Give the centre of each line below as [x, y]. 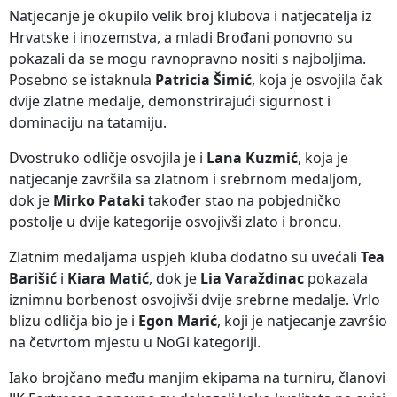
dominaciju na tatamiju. [88, 123]
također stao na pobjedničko [243, 201]
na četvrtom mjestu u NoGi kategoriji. [135, 343]
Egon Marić [178, 321]
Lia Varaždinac [252, 279]
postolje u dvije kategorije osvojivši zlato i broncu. [175, 222]
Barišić [33, 279]
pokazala [336, 279]
